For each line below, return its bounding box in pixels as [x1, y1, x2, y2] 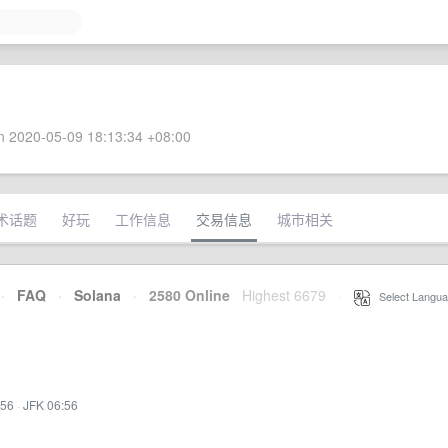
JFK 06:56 [23, 396, 78, 413]
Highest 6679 [242, 285, 326, 305]
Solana [74, 285, 121, 305]
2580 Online [137, 285, 230, 305]
